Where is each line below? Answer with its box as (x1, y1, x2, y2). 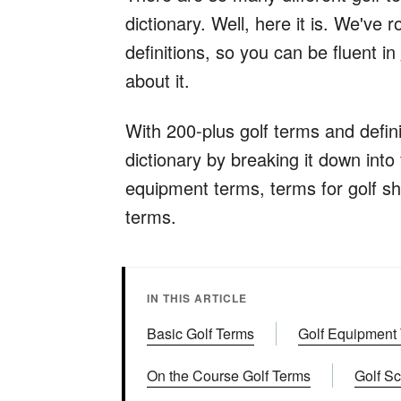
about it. (125, 67, 191, 94)
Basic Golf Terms (147, 323, 255, 345)
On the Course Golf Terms (147, 365, 311, 387)
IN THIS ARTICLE (147, 290, 248, 307)
